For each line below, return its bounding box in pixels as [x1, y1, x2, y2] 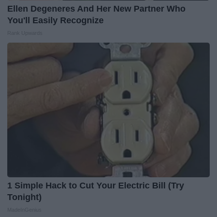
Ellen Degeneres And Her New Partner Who [7, 4, 186, 14]
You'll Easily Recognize [7, 15, 104, 26]
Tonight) [7, 192, 42, 202]
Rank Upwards [7, 30, 43, 36]
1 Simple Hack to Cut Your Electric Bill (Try [7, 181, 184, 191]
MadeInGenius [7, 207, 42, 213]
